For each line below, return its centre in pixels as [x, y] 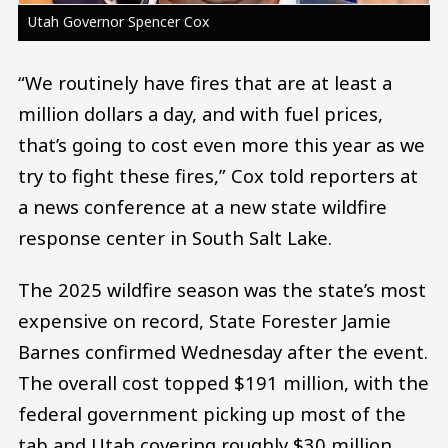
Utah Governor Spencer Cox [118, 22]
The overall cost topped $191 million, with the [223, 383]
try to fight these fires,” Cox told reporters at [218, 176]
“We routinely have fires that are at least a [205, 83]
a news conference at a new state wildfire [202, 207]
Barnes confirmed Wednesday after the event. [223, 352]
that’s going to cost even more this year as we [221, 145]
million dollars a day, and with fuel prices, [200, 114]
